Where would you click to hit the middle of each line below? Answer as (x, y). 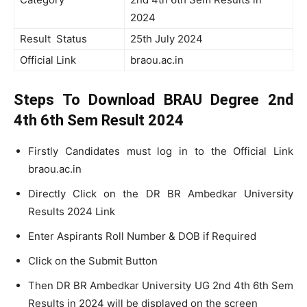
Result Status (53, 39)
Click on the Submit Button (93, 261)
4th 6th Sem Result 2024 (99, 120)
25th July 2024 (167, 39)
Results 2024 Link (72, 211)
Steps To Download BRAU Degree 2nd (153, 100)
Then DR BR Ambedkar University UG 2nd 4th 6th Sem (161, 285)
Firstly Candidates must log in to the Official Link (161, 151)
